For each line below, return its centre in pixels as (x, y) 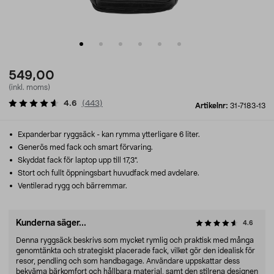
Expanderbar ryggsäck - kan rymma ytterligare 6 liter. (108, 135)
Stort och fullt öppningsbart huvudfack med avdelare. (108, 173)
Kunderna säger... (51, 223)
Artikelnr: (213, 106)
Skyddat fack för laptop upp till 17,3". (77, 160)
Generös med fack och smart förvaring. (84, 147)
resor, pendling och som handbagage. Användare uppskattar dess (128, 261)
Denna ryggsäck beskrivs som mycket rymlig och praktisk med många (135, 240)
